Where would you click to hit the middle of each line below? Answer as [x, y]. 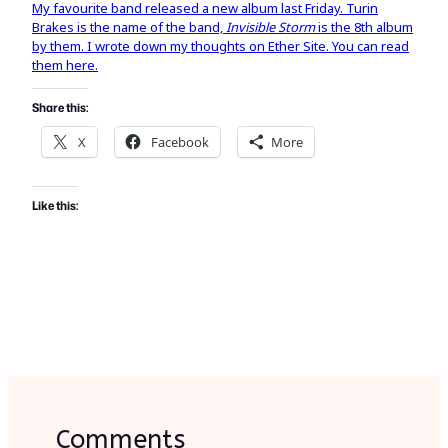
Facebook [180, 142]
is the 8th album [364, 27]
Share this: [60, 108]
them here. [65, 65]
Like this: [55, 205]
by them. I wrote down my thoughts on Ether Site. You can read [220, 46]
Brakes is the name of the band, [129, 27]
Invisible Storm [270, 27]
